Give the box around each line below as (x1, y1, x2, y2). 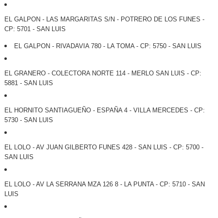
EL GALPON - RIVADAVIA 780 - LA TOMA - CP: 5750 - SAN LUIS (14, 42, 201, 50)
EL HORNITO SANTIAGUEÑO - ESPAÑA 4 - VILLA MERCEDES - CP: (4, 107, 205, 114)
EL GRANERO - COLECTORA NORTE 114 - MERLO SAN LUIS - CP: (4, 70, 201, 77)
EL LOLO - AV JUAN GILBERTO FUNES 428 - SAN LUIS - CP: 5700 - (4, 144, 203, 151)
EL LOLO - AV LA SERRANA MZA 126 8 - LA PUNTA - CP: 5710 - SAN (4, 181, 205, 188)
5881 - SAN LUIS (4, 79, 53, 87)
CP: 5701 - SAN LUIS (4, 25, 66, 33)
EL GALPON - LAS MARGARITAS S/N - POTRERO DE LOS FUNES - (4, 16, 204, 23)
